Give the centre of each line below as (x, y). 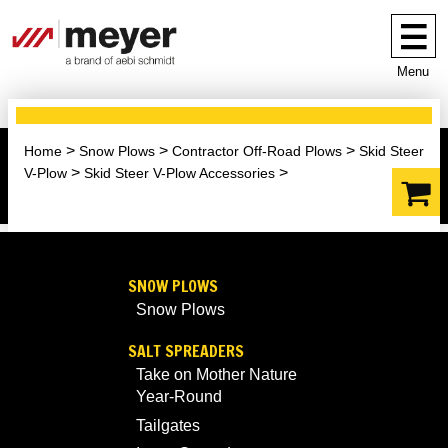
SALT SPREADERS (186, 351)
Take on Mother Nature (216, 375)
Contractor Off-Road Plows (257, 151)
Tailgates (168, 425)
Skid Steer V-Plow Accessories (179, 173)
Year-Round (179, 397)
